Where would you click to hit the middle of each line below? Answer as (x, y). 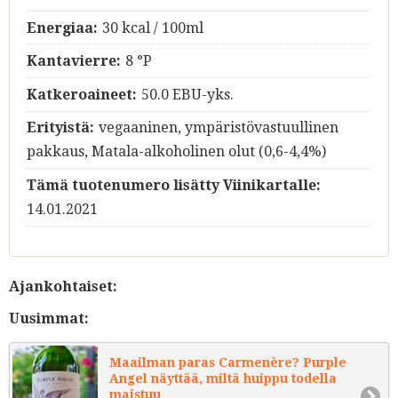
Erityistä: (60, 128)
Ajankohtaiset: (63, 287)
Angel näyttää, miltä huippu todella (223, 379)
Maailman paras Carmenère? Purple (228, 363)
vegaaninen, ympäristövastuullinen (218, 128)
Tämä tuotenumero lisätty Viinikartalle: (174, 186)
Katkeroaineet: (82, 94)
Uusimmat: (49, 319)
